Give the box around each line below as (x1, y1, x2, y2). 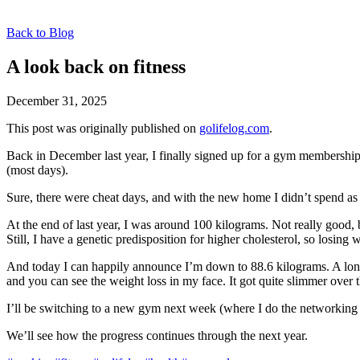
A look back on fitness (6, 55, 186, 77)
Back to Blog (6, 26, 74, 39)
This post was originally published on (6, 121, 199, 135)
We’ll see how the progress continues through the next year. (6, 328, 308, 342)
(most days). (6, 162, 68, 177)
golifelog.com (199, 121, 269, 135)
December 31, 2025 (6, 93, 107, 108)
